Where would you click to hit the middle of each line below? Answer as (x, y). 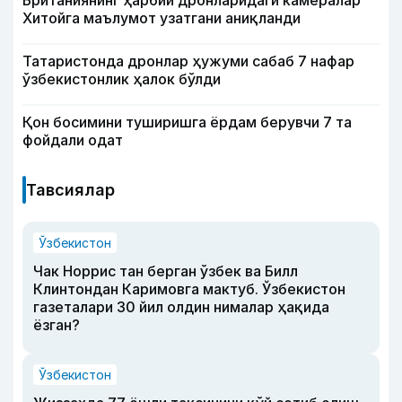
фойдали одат (73, 140)
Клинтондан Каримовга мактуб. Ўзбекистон (189, 288)
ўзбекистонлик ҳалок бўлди (122, 79)
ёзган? (57, 324)
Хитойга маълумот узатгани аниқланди (162, 17)
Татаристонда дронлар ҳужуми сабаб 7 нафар (188, 61)
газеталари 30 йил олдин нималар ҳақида (181, 306)
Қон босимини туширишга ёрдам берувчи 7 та (187, 122)
